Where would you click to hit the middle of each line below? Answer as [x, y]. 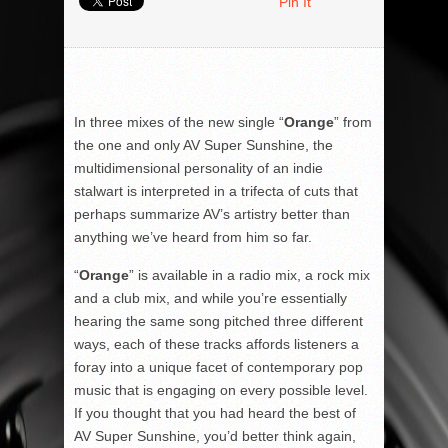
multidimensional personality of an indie [198, 168]
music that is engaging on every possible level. [221, 390]
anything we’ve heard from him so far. [193, 237]
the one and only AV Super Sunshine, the [203, 145]
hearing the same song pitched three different [218, 321]
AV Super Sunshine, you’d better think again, [215, 436]
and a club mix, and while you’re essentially [210, 298]
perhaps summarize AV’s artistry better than [212, 214]
